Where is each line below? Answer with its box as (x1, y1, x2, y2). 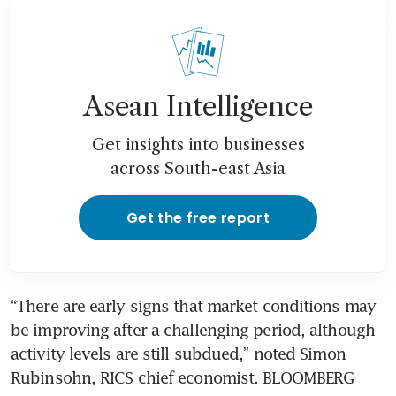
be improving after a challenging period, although (11, 319, 375, 339)
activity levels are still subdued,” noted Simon (11, 343, 346, 363)
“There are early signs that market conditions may (11, 295, 376, 316)
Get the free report (126, 207, 270, 228)
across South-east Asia (110, 158, 286, 179)
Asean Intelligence (83, 89, 313, 123)
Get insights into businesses (91, 134, 305, 155)
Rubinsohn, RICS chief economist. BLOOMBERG (11, 367, 354, 387)
